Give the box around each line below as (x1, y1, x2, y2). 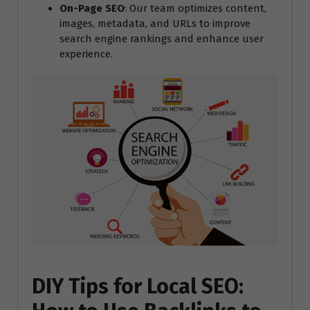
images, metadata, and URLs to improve (60, 17, 250, 30)
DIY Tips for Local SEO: (32, 273, 244, 299)
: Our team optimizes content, (125, 2, 266, 15)
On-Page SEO (60, 2, 125, 15)
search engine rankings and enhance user (60, 33, 264, 46)
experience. (60, 48, 113, 61)
